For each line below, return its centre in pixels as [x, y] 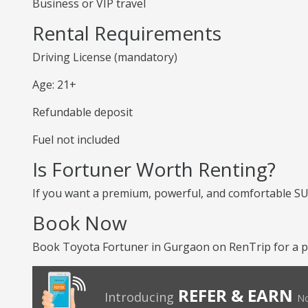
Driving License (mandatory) [105, 57]
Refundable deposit [82, 112]
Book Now [80, 223]
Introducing [139, 297]
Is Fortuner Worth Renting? [154, 169]
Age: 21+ [54, 85]
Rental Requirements [127, 33]
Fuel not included [76, 140]
